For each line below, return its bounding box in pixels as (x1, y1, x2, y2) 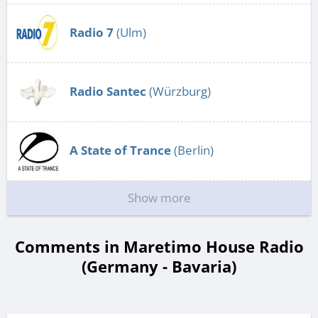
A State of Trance (70, 142, 171, 159)
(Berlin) (171, 142, 214, 159)
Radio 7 (70, 24, 114, 41)
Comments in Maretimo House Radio (14, 236, 304, 258)
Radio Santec (70, 83, 146, 100)
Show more (127, 190, 191, 207)
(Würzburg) (146, 83, 211, 100)
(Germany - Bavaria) (82, 256, 236, 278)
